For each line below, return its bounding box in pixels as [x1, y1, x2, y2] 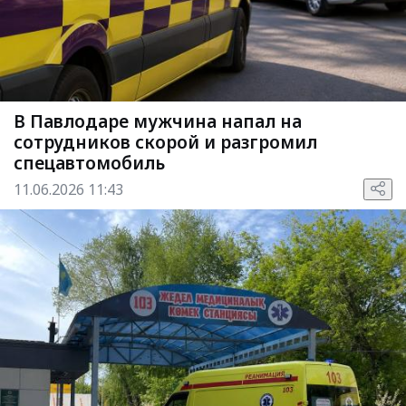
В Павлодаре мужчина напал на [14, 109, 302, 133]
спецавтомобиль [14, 150, 165, 175]
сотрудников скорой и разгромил [14, 130, 317, 154]
